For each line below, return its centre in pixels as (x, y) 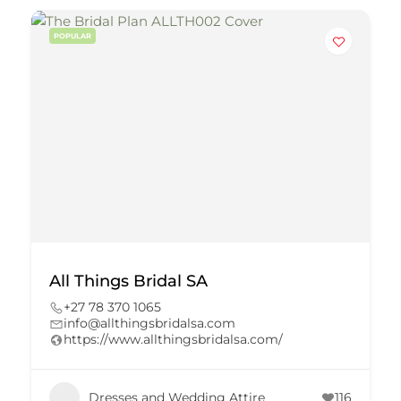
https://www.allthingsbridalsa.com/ (173, 339)
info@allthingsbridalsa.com (149, 323)
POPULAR (73, 36)
